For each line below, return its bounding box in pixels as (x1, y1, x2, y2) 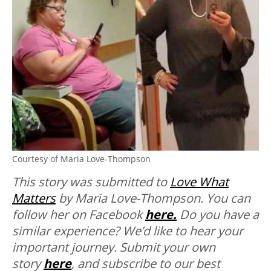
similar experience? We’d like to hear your (12, 222, 243, 239)
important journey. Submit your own (12, 238, 215, 255)
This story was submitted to (12, 173, 170, 190)
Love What (170, 173, 229, 190)
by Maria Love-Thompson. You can (56, 189, 250, 206)
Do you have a (180, 206, 259, 223)
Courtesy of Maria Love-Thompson (12, 152, 151, 165)
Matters (12, 189, 56, 206)
